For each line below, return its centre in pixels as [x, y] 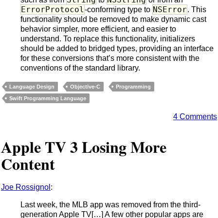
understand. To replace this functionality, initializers [108, 39]
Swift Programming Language [48, 99]
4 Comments [195, 117]
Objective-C [85, 87]
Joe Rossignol [26, 187]
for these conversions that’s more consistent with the [110, 58]
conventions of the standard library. [80, 68]
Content [28, 163]
